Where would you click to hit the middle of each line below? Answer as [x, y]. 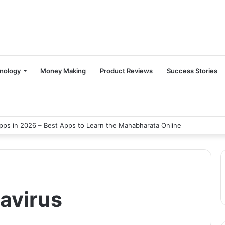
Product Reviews [126, 71]
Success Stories [192, 71]
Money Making [63, 71]
